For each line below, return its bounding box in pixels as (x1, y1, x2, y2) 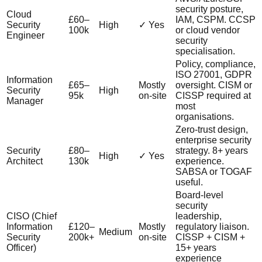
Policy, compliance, (175, 58, 256, 69)
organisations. (175, 111, 234, 122)
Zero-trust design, (175, 124, 248, 135)
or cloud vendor (175, 25, 240, 35)
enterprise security (175, 135, 251, 145)
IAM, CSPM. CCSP (175, 14, 256, 25)
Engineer (6, 30, 44, 40)
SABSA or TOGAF (175, 166, 252, 177)
